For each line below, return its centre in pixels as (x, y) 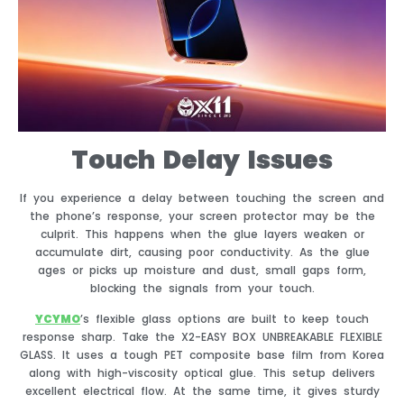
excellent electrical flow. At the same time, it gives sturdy (202, 391)
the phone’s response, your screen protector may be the (202, 216)
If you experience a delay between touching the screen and (202, 197)
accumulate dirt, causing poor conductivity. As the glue (202, 252)
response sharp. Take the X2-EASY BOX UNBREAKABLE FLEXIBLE (202, 337)
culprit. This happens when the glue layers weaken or (202, 234)
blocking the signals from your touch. (202, 288)
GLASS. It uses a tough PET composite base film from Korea (202, 355)
